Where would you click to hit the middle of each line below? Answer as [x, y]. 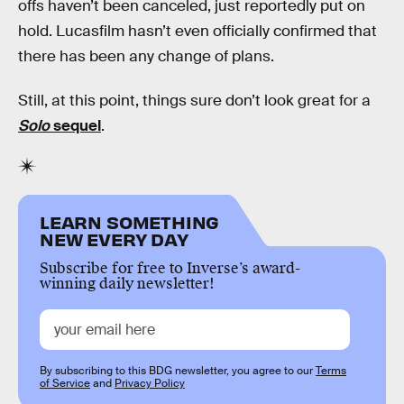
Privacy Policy [150, 383]
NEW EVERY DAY [114, 238]
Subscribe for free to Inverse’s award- [170, 268]
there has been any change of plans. [146, 56]
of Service [65, 383]
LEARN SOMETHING [130, 221]
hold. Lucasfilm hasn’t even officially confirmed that [197, 31]
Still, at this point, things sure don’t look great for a [194, 101]
